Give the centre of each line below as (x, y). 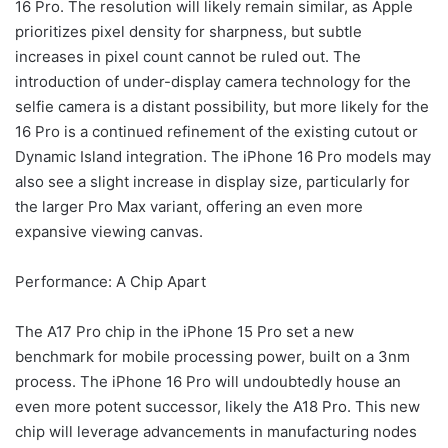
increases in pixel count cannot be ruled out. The (188, 57)
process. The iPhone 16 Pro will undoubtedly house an (208, 382)
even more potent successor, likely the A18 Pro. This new (217, 407)
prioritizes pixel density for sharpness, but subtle (188, 32)
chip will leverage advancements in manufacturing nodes (216, 432)
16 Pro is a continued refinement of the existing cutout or (216, 132)
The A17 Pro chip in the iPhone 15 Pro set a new (184, 332)
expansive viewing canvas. (109, 232)
